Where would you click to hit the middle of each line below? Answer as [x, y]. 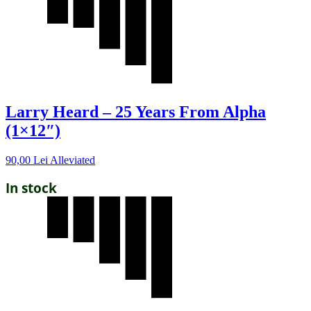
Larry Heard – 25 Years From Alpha [136, 112]
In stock [31, 188]
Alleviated [73, 160]
